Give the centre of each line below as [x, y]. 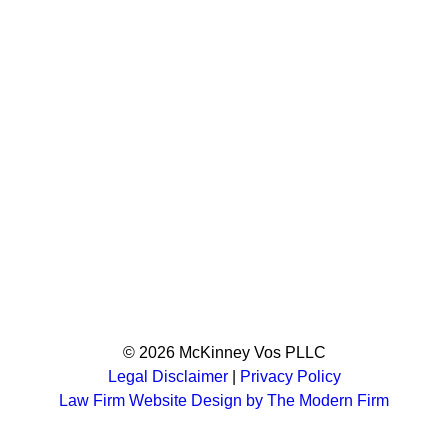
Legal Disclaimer [167, 376]
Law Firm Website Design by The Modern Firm [224, 400]
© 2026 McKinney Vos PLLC [224, 352]
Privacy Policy [290, 376]
